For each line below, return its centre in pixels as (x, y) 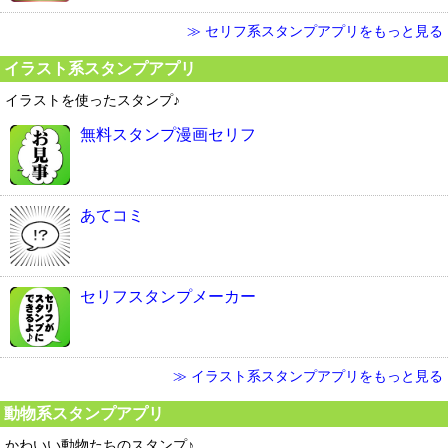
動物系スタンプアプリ (84, 413)
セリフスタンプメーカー (168, 296)
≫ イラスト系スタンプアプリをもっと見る (308, 376)
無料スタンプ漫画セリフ (168, 134)
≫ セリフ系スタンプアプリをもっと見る (315, 31)
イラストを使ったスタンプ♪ (92, 100)
